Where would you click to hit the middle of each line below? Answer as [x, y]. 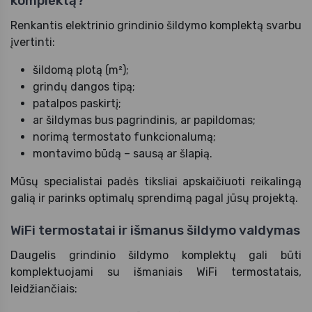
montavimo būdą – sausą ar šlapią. [123, 153]
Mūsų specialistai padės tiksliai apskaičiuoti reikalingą [156, 181]
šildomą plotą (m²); [81, 70]
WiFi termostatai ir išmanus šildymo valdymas [155, 230]
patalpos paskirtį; [77, 103]
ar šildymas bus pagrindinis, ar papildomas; [144, 120]
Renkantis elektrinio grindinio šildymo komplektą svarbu [156, 25]
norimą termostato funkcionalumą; [124, 136]
